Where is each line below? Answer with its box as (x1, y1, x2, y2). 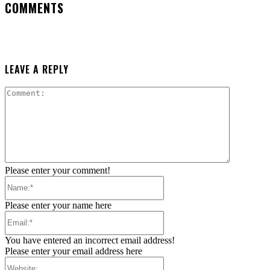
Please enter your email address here (5, 245, 142, 256)
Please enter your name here (5, 199, 111, 210)
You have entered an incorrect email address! (5, 234, 175, 245)
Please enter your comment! (5, 165, 110, 175)
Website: (163, 256, 196, 266)
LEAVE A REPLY (5, 61, 69, 77)
